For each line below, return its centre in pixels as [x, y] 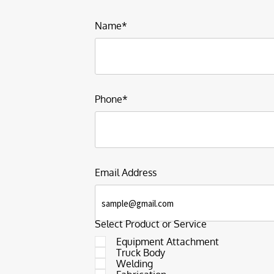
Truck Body [141, 253]
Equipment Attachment [168, 242]
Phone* [111, 99]
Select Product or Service [151, 224]
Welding [135, 264]
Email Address [126, 172]
